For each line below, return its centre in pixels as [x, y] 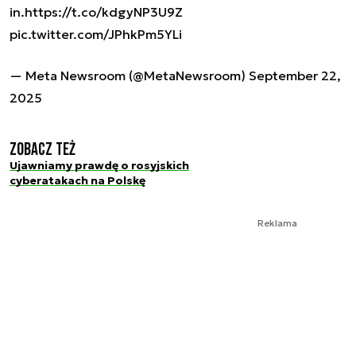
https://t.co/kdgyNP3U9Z [104, 12]
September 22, [295, 76]
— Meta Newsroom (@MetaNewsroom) [129, 76]
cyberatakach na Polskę [77, 181]
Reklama [277, 222]
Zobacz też [43, 150]
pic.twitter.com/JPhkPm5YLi [96, 35]
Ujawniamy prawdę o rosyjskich [99, 166]
